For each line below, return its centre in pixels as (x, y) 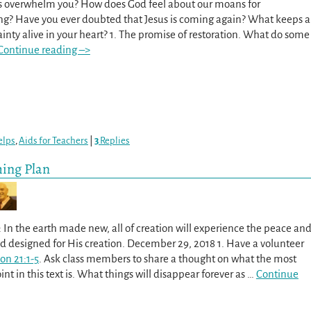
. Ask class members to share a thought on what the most (167, 258)
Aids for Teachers (53, 141)
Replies (114, 141)
